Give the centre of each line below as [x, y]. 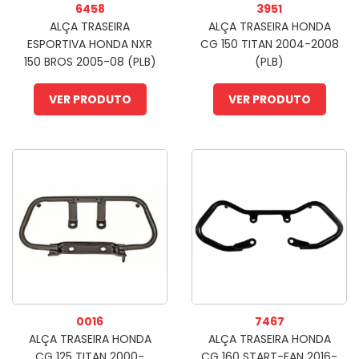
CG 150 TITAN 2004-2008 [269, 44]
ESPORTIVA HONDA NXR [90, 44]
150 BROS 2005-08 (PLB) [90, 62]
